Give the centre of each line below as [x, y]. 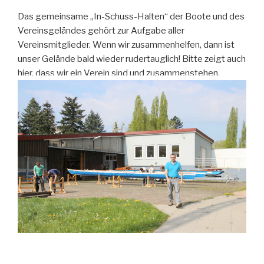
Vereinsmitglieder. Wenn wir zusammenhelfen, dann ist [126, 45]
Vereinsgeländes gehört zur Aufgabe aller [101, 31]
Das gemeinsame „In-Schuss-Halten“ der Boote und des [131, 17]
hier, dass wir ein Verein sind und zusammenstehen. [119, 73]
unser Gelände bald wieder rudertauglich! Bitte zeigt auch [132, 59]
